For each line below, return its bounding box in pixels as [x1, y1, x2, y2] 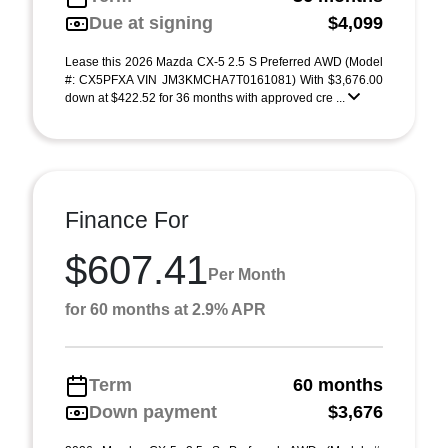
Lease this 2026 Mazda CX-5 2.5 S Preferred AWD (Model [65, 55, 383, 69]
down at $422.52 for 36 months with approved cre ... [65, 91, 348, 105]
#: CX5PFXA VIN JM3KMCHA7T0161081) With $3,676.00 [65, 73, 383, 87]
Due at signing [89, 13, 213, 33]
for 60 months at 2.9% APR [65, 301, 266, 318]
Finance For [65, 207, 189, 233]
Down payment [89, 402, 217, 422]
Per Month [208, 265, 286, 283]
